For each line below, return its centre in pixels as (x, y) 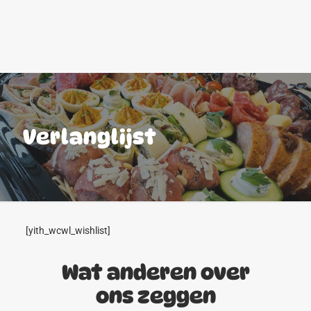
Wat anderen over (155, 272)
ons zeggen (155, 296)
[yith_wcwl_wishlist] (68, 231)
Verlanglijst (90, 137)
